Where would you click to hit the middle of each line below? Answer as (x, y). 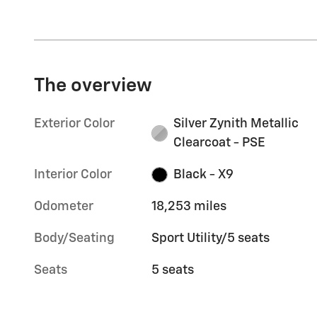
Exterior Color (74, 123)
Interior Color (73, 174)
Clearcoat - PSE (219, 143)
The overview (93, 86)
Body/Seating (74, 238)
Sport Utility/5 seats (211, 238)
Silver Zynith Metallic (236, 123)
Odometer (64, 206)
